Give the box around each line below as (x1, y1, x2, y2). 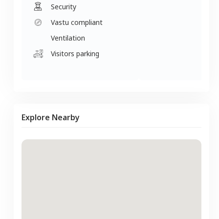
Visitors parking (51, 48, 99, 58)
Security (51, 1, 76, 11)
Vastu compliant (51, 17, 103, 27)
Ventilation (51, 33, 85, 43)
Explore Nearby (22, 111, 80, 123)
